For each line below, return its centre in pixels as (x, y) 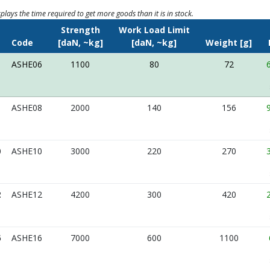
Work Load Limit (154, 30)
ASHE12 (27, 195)
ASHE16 (27, 238)
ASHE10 (27, 151)
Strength (80, 30)
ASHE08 (27, 108)
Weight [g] (229, 43)
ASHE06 (27, 64)
